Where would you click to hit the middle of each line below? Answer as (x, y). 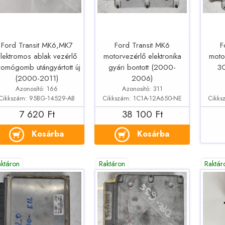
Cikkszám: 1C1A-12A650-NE (142, 98)
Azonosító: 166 (37, 88)
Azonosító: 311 (142, 88)
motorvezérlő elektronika (142, 57)
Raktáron (112, 164)
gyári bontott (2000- (142, 68)
